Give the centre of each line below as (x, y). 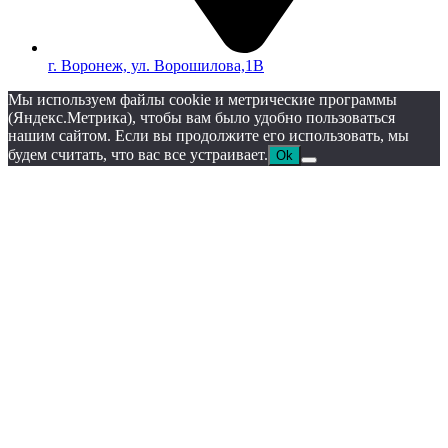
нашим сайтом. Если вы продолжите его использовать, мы (208, 136)
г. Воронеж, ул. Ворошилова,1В (156, 66)
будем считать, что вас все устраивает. (138, 155)
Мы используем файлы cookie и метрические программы (202, 100)
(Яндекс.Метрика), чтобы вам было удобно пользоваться (201, 118)
